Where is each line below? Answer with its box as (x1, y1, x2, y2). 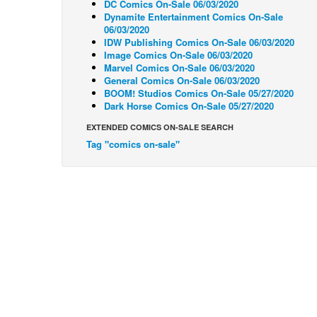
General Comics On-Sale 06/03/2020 (104, 74, 260, 87)
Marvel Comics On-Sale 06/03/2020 (104, 61, 255, 74)
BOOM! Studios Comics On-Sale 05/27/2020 (104, 86, 294, 100)
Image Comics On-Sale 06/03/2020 (104, 48, 253, 62)
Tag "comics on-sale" (86, 137, 180, 151)
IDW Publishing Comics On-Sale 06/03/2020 (104, 35, 294, 49)
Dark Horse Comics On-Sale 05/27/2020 (104, 99, 274, 113)
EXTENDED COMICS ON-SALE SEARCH (86, 122, 234, 132)
